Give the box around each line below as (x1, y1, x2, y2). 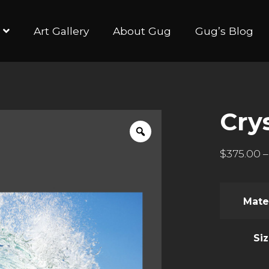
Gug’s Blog (195, 24, 253, 37)
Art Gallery (33, 24, 89, 37)
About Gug (112, 24, 171, 37)
